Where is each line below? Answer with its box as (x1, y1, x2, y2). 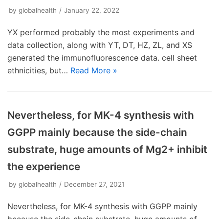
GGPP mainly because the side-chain (7, 126, 187, 138)
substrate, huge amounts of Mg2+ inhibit (7, 143, 207, 155)
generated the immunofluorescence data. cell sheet (7, 53, 197, 63)
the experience (7, 160, 80, 173)
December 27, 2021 (64, 180, 125, 188)
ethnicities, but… (7, 66, 70, 75)
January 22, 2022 (64, 6, 119, 14)
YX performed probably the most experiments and (7, 27, 195, 37)
